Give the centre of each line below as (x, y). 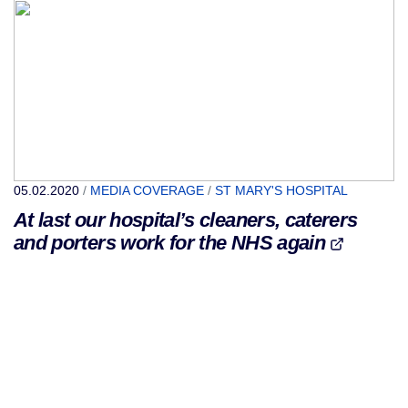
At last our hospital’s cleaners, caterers (186, 220)
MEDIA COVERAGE (147, 190)
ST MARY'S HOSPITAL (281, 190)
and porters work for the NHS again (172, 243)
